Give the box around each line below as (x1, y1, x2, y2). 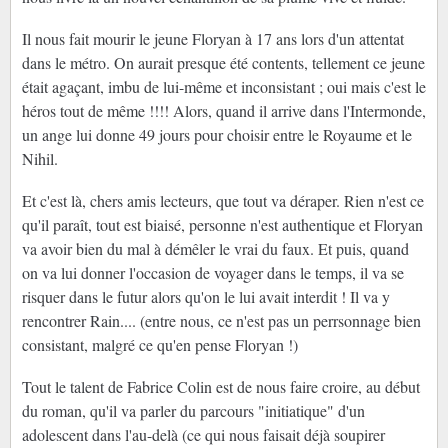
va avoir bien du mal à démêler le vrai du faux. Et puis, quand (21, 238, 409, 260)
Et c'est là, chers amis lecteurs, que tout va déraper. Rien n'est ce (21, 190, 424, 212)
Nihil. (21, 148, 58, 170)
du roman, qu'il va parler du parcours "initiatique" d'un (21, 400, 365, 422)
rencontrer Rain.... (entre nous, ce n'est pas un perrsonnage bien (21, 310, 421, 332)
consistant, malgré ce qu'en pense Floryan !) (21, 334, 298, 356)
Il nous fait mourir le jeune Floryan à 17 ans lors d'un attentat (21, 28, 404, 50)
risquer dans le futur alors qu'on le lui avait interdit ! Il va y (21, 286, 390, 308)
